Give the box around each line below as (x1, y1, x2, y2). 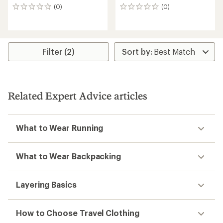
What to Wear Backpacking (16, 151, 121, 161)
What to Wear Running (16, 123, 104, 132)
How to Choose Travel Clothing (16, 208, 139, 218)
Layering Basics (16, 180, 77, 189)
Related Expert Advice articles (8, 90, 147, 102)
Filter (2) (42, 47, 75, 56)
